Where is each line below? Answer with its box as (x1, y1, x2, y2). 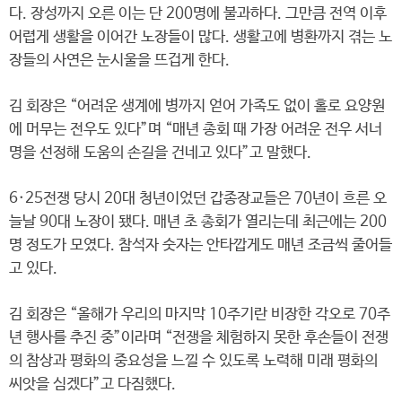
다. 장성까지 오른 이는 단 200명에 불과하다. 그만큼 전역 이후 (9, 5, 387, 22)
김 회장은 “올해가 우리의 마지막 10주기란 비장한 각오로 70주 (9, 306, 390, 323)
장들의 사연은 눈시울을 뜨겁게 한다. (9, 52, 230, 69)
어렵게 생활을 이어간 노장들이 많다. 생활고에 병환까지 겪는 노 (9, 29, 392, 46)
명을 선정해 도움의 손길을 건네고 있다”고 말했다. (9, 144, 311, 162)
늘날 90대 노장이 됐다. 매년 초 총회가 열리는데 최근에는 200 (9, 214, 387, 231)
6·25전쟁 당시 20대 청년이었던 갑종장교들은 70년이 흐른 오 (9, 190, 387, 207)
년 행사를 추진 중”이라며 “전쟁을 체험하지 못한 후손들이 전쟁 (9, 329, 389, 346)
